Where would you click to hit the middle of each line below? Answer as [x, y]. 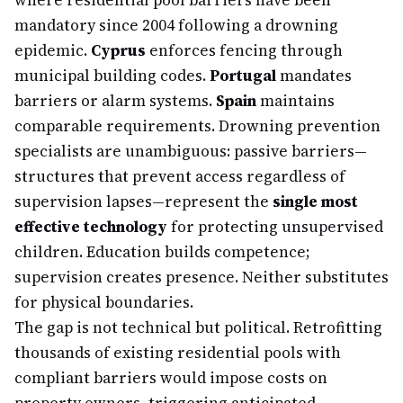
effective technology [91, 227]
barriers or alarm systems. [115, 101]
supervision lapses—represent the [143, 201]
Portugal [243, 76]
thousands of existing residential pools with [178, 353]
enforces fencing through [244, 50]
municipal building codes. [112, 76]
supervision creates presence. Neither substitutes [201, 277]
